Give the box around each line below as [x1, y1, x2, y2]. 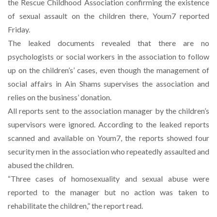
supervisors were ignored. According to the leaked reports [8, 120, 209, 129]
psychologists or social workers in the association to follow [8, 52, 209, 61]
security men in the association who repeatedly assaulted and [8, 147, 209, 156]
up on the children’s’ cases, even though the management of [8, 65, 209, 75]
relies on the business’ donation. [8, 93, 111, 102]
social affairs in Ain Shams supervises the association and [8, 79, 209, 88]
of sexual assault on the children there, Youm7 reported [8, 11, 209, 20]
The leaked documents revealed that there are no [8, 38, 209, 47]
